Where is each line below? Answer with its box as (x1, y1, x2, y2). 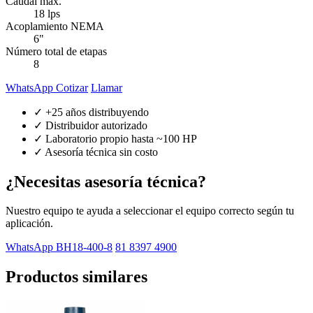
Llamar (91, 81, 122, 94)
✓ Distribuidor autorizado (34, 119, 147, 131)
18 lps (34, 7, 60, 20)
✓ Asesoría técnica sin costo (34, 145, 158, 158)
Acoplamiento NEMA (6, 20, 104, 32)
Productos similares (6, 268, 147, 286)
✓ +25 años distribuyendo (34, 105, 149, 118)
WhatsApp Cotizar (6, 81, 88, 94)
